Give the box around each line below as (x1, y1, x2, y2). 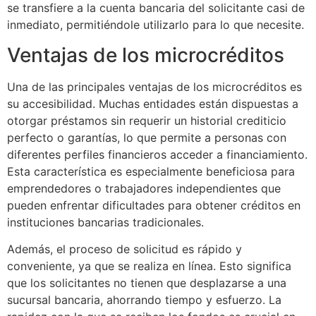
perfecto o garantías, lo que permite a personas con (7, 130, 286, 145)
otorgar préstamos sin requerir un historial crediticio (7, 113, 286, 128)
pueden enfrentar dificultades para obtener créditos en (7, 197, 300, 212)
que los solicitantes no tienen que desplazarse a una (7, 276, 286, 291)
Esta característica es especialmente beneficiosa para (7, 164, 295, 178)
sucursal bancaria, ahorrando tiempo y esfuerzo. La (7, 293, 281, 308)
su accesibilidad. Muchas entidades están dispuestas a (7, 96, 298, 111)
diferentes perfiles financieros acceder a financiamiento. (7, 147, 308, 162)
